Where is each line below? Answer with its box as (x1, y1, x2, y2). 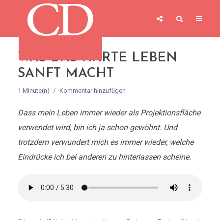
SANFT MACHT (17, 67, 114, 81)
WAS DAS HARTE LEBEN (17, 52, 177, 65)
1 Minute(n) (17, 87, 50, 94)
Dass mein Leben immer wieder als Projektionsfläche (17, 108, 200, 117)
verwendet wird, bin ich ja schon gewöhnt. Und (17, 123, 177, 132)
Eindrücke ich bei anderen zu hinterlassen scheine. (17, 152, 191, 162)
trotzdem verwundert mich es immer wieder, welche (17, 137, 193, 147)
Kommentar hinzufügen (59, 87, 126, 94)
